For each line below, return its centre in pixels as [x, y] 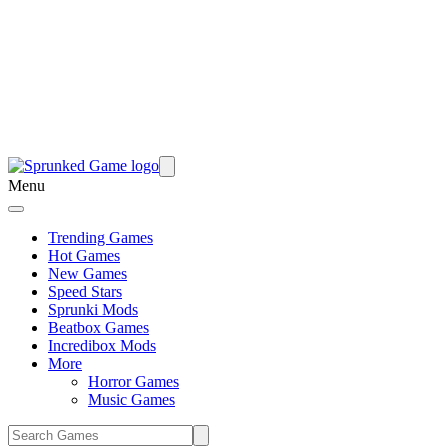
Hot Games [84, 255]
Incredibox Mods [102, 345]
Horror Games [133, 381]
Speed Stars [85, 291]
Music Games [131, 399]
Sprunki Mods [93, 309]
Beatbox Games [98, 327]
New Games [87, 273]
